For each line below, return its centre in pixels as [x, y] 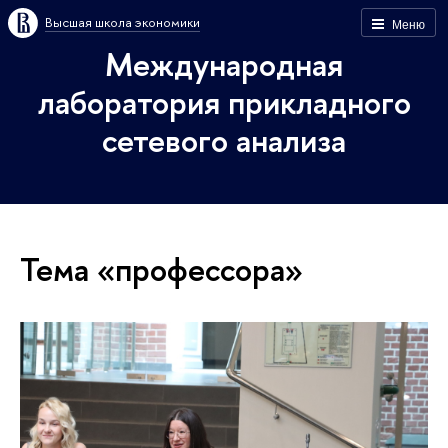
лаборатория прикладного [224, 102]
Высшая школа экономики [122, 22]
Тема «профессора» [161, 268]
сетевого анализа [224, 140]
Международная [224, 64]
